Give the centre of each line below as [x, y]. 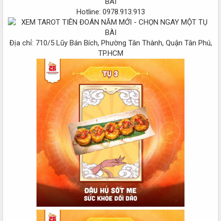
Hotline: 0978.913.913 [110, 12]
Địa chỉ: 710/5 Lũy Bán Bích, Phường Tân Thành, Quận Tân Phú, [110, 43]
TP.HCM [110, 53]
